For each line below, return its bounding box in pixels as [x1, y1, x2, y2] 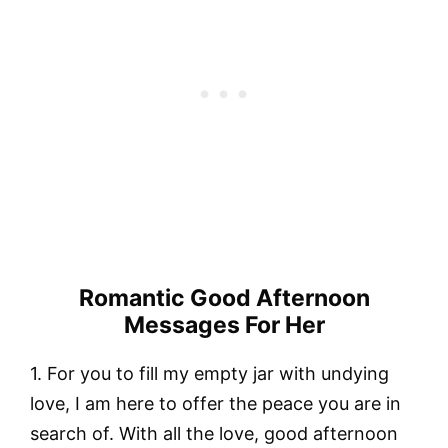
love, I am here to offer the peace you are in [30, 392, 401, 414]
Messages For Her [123, 310, 325, 339]
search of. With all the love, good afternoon [30, 422, 398, 444]
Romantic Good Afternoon [78, 283, 370, 312]
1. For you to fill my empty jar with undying [30, 362, 389, 384]
